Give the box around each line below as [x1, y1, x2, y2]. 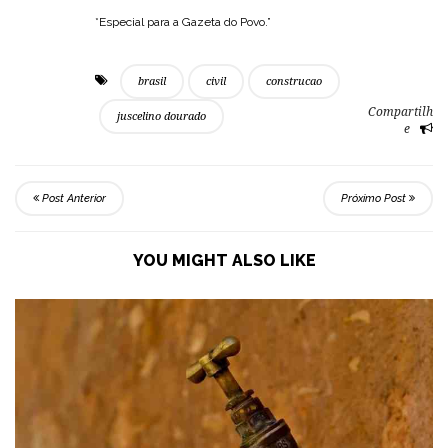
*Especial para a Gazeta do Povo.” [95, 15, 271, 30]
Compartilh [368, 105, 433, 120]
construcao [266, 75, 322, 89]
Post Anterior [39, 192, 106, 206]
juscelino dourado [117, 110, 206, 124]
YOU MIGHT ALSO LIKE [132, 251, 316, 271]
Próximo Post [341, 192, 409, 206]
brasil [138, 75, 166, 89]
